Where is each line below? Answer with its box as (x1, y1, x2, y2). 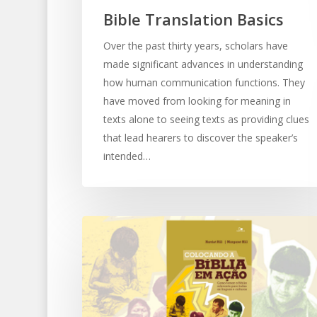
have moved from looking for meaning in (103, 93, 291, 108)
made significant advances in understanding (103, 57, 303, 71)
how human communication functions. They (103, 75, 305, 89)
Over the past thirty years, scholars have (103, 38, 288, 52)
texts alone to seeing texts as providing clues (103, 112, 309, 126)
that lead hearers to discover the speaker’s (103, 130, 298, 144)
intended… (103, 149, 151, 163)
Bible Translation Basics (103, 8, 284, 30)
